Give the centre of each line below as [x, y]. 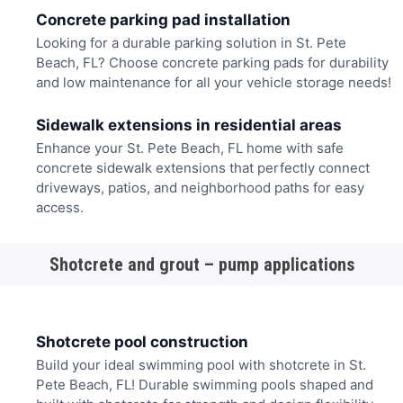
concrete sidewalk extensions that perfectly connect [202, 167]
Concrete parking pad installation [163, 20]
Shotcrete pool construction [142, 341]
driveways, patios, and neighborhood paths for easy [200, 187]
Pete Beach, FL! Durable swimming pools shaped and [204, 384]
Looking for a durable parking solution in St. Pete [191, 43]
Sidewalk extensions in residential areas [188, 125]
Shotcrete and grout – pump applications [201, 265]
